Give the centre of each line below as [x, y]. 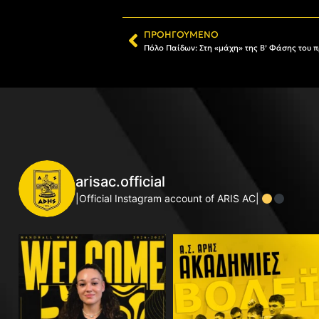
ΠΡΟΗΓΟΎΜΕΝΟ [181, 35]
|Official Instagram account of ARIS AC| [169, 199]
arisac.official [120, 182]
